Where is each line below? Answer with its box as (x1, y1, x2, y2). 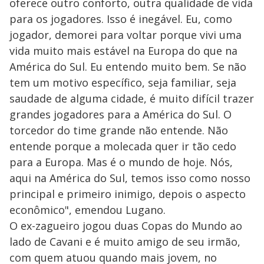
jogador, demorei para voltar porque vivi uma (9, 27, 242, 42)
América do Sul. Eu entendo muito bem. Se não (9, 59, 246, 74)
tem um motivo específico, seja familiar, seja (9, 75, 236, 90)
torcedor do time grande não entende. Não (9, 123, 228, 137)
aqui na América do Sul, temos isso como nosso (9, 170, 250, 185)
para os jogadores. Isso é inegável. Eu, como (9, 11, 232, 26)
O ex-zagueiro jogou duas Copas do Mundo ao (9, 218, 242, 233)
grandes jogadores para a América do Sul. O (9, 107, 232, 121)
